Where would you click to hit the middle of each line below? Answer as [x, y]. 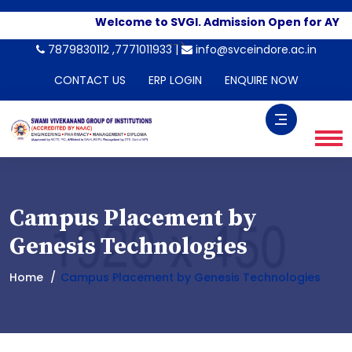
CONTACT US [90, 80]
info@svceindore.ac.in [254, 49]
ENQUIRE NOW [261, 80]
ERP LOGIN [175, 80]
